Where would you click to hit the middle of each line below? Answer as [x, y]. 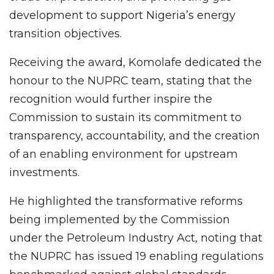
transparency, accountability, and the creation [135, 135]
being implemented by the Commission [120, 219]
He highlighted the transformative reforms [126, 201]
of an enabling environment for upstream [124, 154]
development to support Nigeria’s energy [122, 15]
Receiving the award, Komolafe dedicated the [135, 62]
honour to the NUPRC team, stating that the [131, 80]
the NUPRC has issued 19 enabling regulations [136, 256]
